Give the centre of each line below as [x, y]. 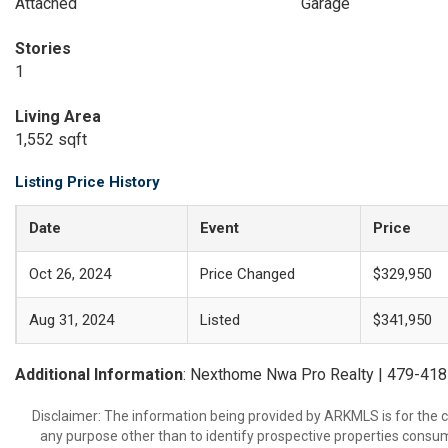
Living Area [58, 116]
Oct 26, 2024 [70, 274]
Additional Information [99, 374]
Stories [43, 48]
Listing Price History [87, 182]
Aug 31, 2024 [71, 320]
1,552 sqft [51, 139]
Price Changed [247, 274]
